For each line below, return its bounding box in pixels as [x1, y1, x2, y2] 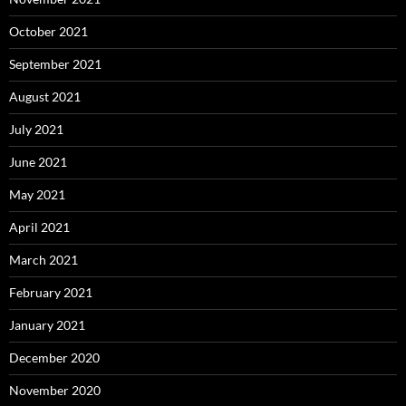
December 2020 [9, 350, 100, 365]
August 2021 [9, 89, 81, 104]
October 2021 [9, 24, 88, 39]
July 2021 [9, 121, 63, 137]
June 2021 [9, 154, 67, 169]
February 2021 [9, 285, 92, 300]
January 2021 [9, 317, 85, 333]
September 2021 [9, 56, 101, 72]
